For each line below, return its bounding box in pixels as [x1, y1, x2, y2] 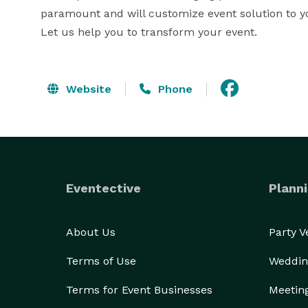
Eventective [66, 181, 141, 195]
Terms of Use [66, 254, 136, 267]
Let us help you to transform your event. [41, 25, 257, 38]
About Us [66, 225, 115, 239]
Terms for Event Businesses [66, 283, 212, 296]
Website [63, 82, 111, 96]
